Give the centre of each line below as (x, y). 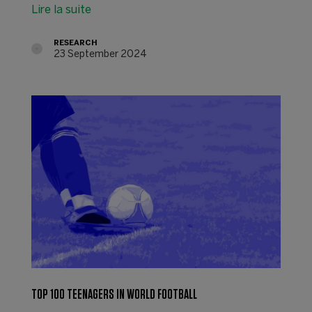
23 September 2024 (100, 54)
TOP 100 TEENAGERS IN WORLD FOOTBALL (114, 294)
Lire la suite (61, 10)
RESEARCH (75, 43)
